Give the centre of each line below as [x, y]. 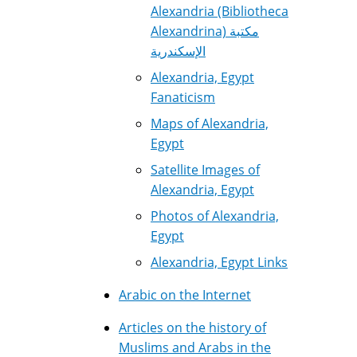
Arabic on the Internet [185, 295]
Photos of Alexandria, [215, 216]
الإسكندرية [178, 51]
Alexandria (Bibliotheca [220, 11]
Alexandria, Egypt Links [219, 262]
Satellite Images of [205, 170]
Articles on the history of [192, 328]
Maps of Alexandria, [210, 124]
